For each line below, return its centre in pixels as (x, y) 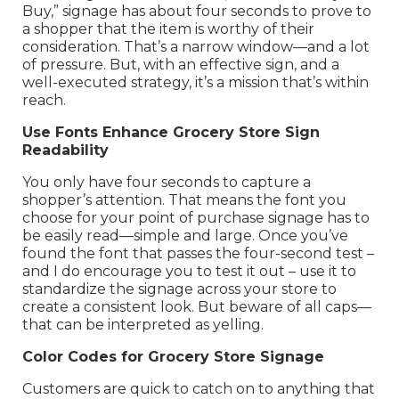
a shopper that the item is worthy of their (168, 29)
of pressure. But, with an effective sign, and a (181, 65)
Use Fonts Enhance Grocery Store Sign (171, 133)
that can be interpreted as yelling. (143, 325)
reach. (44, 101)
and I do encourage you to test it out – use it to (189, 272)
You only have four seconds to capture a (167, 183)
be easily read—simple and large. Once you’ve (185, 236)
